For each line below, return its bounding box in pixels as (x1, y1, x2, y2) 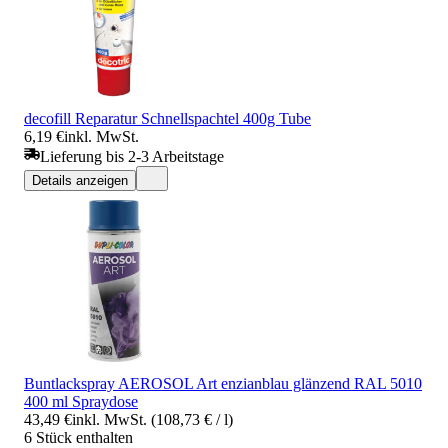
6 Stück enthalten (24, 428, 133, 446)
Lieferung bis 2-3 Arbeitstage (40, 147, 224, 165)
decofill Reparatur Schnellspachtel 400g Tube (24, 109, 311, 127)
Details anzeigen (32, 172, 128, 188)
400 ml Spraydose (24, 392, 138, 410)
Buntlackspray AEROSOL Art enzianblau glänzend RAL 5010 (24, 374, 422, 392)
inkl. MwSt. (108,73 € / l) (72, 410, 233, 428)
